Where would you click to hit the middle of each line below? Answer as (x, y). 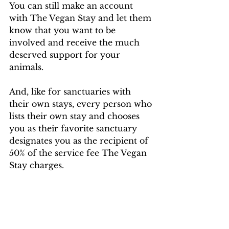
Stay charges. (37, 165)
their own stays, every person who (82, 104)
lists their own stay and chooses (76, 116)
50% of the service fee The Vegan (79, 153)
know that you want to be (64, 30)
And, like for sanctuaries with (71, 92)
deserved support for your (66, 55)
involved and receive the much (76, 43)
